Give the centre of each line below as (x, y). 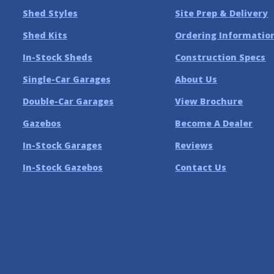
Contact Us (201, 167)
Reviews (194, 145)
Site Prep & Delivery (222, 13)
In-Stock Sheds (57, 57)
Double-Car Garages (68, 101)
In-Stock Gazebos (62, 167)
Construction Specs (220, 57)
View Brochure (209, 101)
